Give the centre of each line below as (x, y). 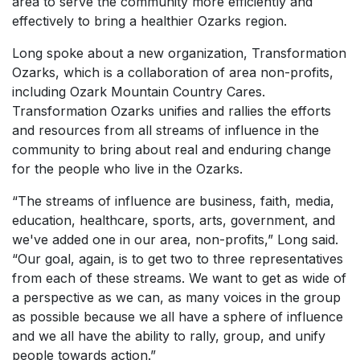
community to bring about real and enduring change (172, 149)
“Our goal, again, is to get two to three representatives (178, 259)
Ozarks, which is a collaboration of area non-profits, (173, 72)
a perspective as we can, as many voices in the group (176, 297)
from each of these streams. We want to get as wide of (179, 278)
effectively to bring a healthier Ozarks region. (149, 21)
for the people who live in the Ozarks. (127, 169)
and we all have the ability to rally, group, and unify (169, 336)
